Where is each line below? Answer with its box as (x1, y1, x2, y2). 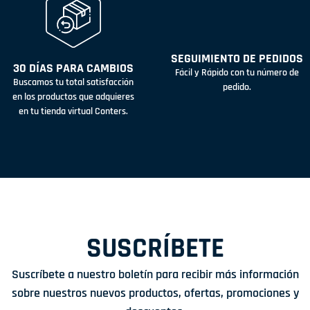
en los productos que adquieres (12, 91, 134, 104)
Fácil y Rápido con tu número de (174, 66, 299, 80)
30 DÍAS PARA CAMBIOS (13, 60, 134, 77)
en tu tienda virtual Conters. (19, 105, 128, 118)
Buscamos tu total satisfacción (13, 76, 134, 89)
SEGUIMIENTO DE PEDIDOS (170, 51, 303, 67)
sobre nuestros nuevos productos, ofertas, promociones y (11, 285, 299, 302)
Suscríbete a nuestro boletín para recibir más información (11, 266, 299, 283)
